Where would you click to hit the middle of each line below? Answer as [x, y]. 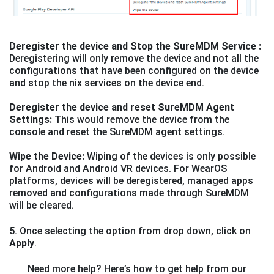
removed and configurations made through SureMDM [129, 193]
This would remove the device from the [141, 120]
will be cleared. [43, 206]
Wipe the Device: [48, 157]
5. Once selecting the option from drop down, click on [130, 231]
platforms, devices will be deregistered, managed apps [131, 181]
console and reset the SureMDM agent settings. [117, 132]
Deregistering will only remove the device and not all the [134, 59]
